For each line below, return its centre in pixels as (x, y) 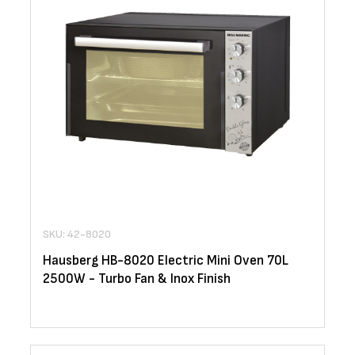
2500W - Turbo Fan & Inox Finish (137, 279)
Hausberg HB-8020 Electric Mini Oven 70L (166, 261)
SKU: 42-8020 (77, 235)
